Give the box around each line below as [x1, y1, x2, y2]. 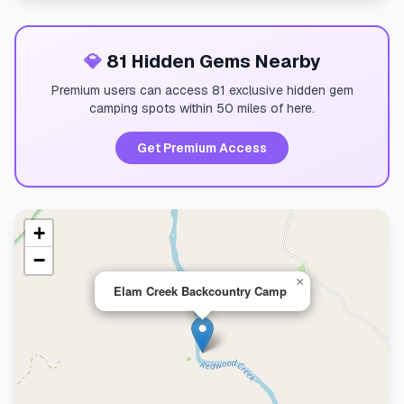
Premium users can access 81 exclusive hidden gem [50, 82, 353, 98]
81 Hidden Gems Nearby [101, 50, 321, 73]
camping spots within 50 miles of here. [89, 100, 315, 116]
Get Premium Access [137, 140, 267, 156]
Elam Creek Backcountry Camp [114, 282, 287, 299]
